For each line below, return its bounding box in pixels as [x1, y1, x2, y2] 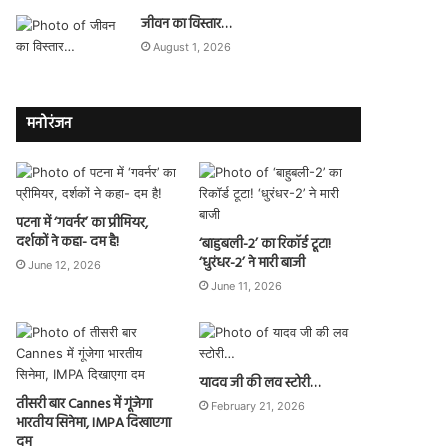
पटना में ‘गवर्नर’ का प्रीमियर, [16, 212, 149, 235]
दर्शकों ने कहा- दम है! [16, 231, 120, 254]
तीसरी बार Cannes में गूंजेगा [16, 393, 153, 416]
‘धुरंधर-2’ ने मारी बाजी [198, 252, 305, 275]
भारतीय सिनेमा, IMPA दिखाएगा [16, 412, 172, 435]
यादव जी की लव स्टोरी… [198, 372, 320, 395]
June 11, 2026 [210, 279, 282, 293]
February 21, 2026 [210, 399, 305, 413]
